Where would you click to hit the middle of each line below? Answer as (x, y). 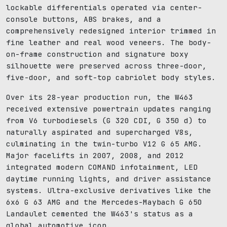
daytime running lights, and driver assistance (109, 179)
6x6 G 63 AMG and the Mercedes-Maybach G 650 (104, 202)
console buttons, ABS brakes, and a (84, 19)
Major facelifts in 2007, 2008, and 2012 (95, 156)
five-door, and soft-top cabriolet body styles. (111, 78)
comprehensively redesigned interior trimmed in (111, 31)
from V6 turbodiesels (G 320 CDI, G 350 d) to (106, 121)
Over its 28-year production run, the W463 (100, 97)
